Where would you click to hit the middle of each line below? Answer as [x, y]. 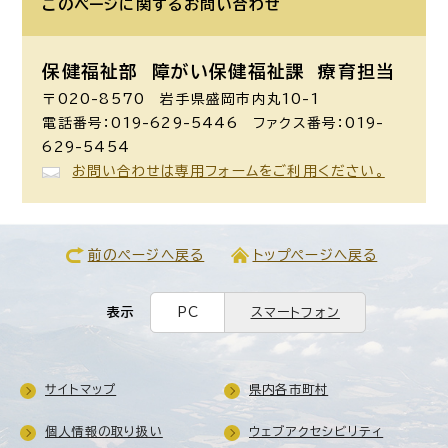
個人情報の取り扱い [104, 430]
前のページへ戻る [146, 254]
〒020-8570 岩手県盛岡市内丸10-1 [181, 98]
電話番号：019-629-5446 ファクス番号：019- [213, 122]
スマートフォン [295, 312]
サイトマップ [81, 388]
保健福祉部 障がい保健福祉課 [174, 70]
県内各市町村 [289, 388]
